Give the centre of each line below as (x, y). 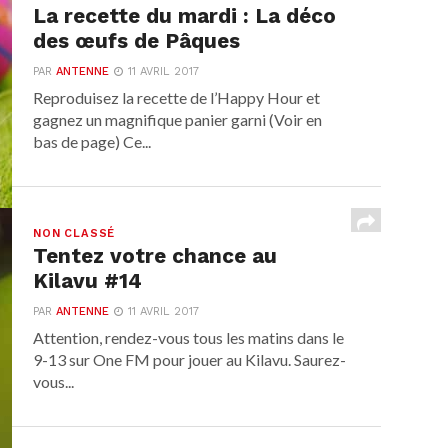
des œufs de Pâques (137, 41)
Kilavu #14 (88, 281)
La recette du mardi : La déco (185, 16)
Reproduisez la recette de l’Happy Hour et (177, 97)
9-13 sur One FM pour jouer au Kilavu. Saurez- (190, 359)
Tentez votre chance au (155, 256)
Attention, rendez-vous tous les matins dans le (189, 337)
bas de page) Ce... (92, 141)
